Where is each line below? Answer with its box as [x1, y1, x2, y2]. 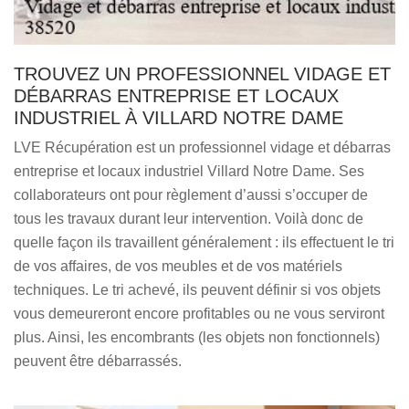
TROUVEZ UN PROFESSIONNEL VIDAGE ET [14, 64, 391, 84]
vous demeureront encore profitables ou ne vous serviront [14, 306, 384, 321]
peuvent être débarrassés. [14, 353, 182, 369]
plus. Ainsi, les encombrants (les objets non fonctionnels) [14, 330, 380, 345]
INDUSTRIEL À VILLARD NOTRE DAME [14, 108, 343, 128]
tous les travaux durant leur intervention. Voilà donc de [14, 211, 363, 226]
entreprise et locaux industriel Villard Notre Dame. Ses [14, 163, 364, 179]
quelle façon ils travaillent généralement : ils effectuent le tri [14, 235, 394, 250]
